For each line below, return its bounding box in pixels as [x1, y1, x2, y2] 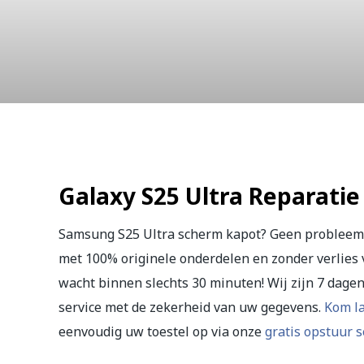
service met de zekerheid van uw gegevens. [58, 298, 324, 317]
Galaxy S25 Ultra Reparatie [58, 180, 360, 212]
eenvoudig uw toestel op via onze [58, 323, 265, 341]
